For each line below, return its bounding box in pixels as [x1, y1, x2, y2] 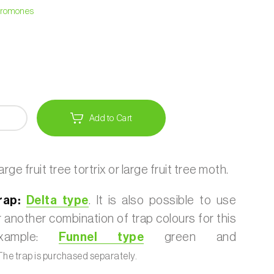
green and [144, 231, 237, 243]
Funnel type [59, 231, 144, 243]
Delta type [26, 194, 89, 207]
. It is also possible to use [88, 194, 237, 207]
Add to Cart [89, 113, 133, 124]
